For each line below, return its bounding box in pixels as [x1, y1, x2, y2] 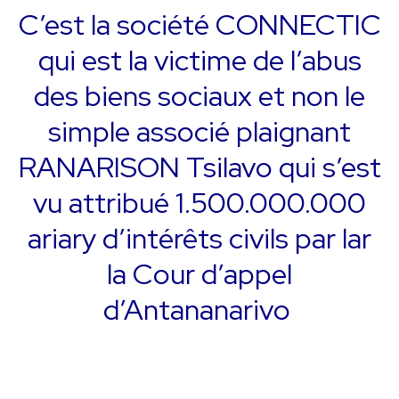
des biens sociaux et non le [34, 76, 365, 115]
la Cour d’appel [107, 254, 292, 293]
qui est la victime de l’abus [37, 40, 362, 79]
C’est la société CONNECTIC [18, 4, 381, 44]
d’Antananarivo [102, 289, 297, 329]
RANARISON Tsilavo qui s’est [18, 147, 381, 186]
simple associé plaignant [48, 111, 351, 151]
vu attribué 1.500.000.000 [33, 183, 366, 222]
